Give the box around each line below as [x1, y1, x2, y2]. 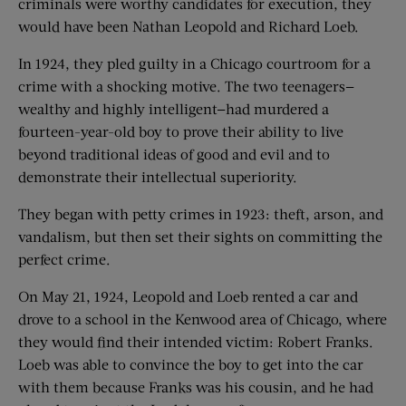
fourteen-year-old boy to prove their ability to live [18, 122, 343, 140]
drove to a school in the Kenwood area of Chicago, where [18, 310, 387, 328]
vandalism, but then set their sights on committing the [18, 227, 382, 246]
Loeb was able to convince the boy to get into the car [18, 355, 363, 373]
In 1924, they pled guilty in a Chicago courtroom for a [18, 54, 371, 72]
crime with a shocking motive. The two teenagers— [18, 77, 354, 95]
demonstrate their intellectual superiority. [18, 168, 297, 186]
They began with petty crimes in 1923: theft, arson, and [18, 205, 383, 223]
